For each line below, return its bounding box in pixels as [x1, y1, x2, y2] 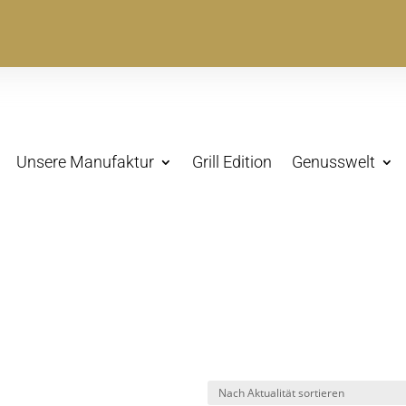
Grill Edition [191, 152, 272, 171]
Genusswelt [291, 152, 375, 171]
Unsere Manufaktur [15, 152, 154, 171]
